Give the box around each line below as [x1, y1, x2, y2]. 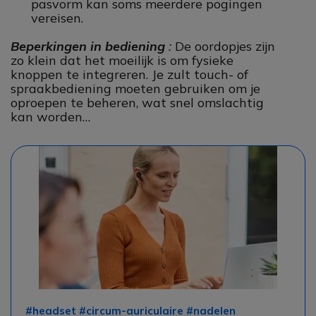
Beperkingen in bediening [11, 38, 165, 54]
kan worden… [11, 109, 90, 125]
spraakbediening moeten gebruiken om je [11, 80, 260, 97]
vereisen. [31, 10, 83, 26]
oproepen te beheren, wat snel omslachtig [11, 95, 264, 111]
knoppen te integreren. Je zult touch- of [11, 66, 248, 83]
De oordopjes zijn [175, 38, 275, 54]
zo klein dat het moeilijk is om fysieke [11, 52, 233, 68]
